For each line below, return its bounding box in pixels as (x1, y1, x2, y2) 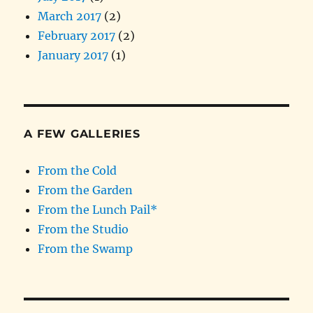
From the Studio (38, 222, 129, 237)
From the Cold (38, 163, 117, 178)
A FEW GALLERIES (24, 127, 140, 141)
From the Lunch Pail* (38, 203, 158, 217)
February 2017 (38, 29, 116, 43)
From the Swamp (38, 242, 133, 256)
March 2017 (38, 9, 102, 24)
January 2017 (38, 48, 109, 63)
